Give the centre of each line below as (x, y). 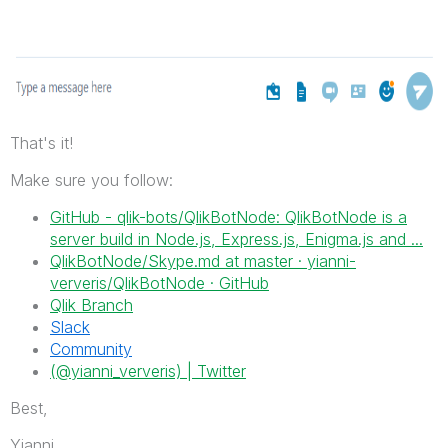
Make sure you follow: (91, 179)
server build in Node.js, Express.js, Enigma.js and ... (236, 238)
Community (91, 348)
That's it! (41, 142)
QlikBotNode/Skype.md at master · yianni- (203, 260)
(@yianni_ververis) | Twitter (148, 370)
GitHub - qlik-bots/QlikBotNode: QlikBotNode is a (228, 216)
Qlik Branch (91, 304)
